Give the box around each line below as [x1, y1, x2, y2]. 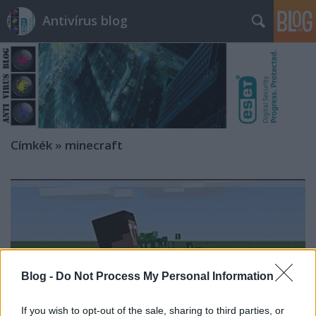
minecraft [65, 137, 123, 154]
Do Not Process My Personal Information [56, 269, 274, 282]
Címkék [11, 137, 52, 154]
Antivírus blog [42, 12, 128, 29]
